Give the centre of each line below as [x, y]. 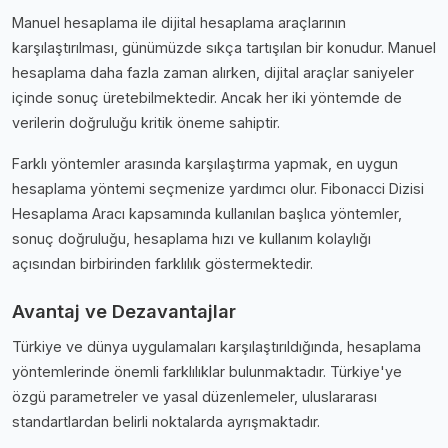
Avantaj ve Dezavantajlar [124, 311]
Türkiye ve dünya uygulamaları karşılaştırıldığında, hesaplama [216, 347]
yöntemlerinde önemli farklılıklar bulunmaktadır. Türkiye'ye [207, 372]
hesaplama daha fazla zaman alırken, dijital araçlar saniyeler [213, 73]
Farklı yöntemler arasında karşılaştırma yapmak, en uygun [205, 164]
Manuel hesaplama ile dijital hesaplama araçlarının [179, 23]
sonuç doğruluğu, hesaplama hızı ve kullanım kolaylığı [191, 239]
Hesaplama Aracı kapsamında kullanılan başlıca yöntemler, [207, 214]
